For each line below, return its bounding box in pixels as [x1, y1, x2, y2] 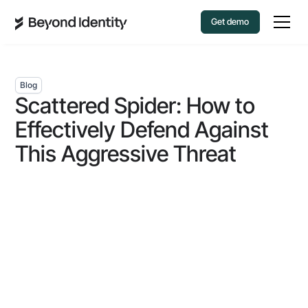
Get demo [211, 16, 250, 27]
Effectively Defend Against [15, 116, 269, 143]
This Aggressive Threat [15, 140, 237, 167]
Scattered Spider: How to [15, 92, 256, 119]
